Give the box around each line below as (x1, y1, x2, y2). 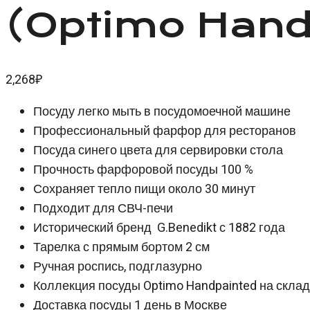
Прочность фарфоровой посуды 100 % (33, 161, 253, 180)
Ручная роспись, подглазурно (33, 257, 202, 277)
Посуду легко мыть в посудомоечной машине (33, 102, 291, 122)
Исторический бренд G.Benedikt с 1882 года (33, 219, 285, 238)
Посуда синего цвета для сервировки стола (33, 141, 283, 161)
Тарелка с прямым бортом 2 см (33, 238, 210, 257)
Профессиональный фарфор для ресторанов (33, 122, 296, 141)
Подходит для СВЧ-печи (33, 199, 173, 219)
